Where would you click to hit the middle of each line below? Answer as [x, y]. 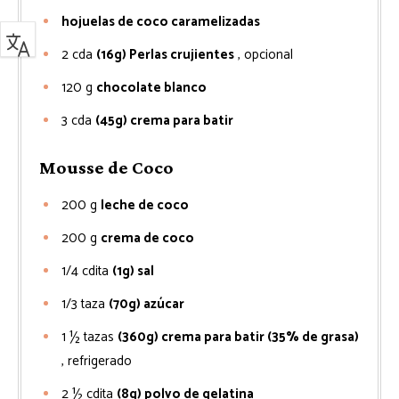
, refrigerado [97, 361]
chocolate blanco [151, 88]
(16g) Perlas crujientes [165, 55]
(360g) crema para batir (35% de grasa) [238, 337]
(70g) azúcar [147, 304]
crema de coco [147, 238]
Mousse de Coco [106, 167]
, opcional [265, 55]
